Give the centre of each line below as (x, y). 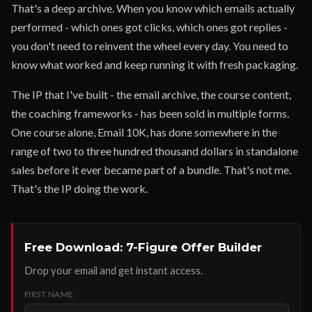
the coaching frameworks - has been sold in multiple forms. (150, 113)
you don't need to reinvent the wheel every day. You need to (150, 46)
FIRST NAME (49, 294)
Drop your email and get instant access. (114, 270)
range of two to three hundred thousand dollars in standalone (155, 151)
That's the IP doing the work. (79, 188)
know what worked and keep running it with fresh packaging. (155, 64)
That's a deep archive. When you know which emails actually (153, 8)
